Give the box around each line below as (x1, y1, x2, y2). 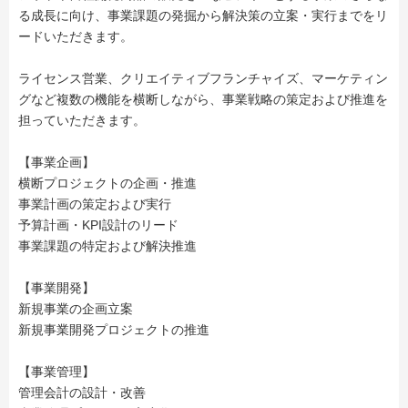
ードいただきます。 (18, 29, 133, 44)
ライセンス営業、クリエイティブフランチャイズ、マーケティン (18, 71, 388, 86)
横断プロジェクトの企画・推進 (18, 176, 197, 190)
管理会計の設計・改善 (18, 385, 146, 400)
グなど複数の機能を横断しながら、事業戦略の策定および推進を (18, 92, 388, 107)
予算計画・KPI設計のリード (18, 218, 178, 232)
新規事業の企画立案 (18, 301, 133, 316)
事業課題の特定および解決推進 (18, 239, 197, 253)
